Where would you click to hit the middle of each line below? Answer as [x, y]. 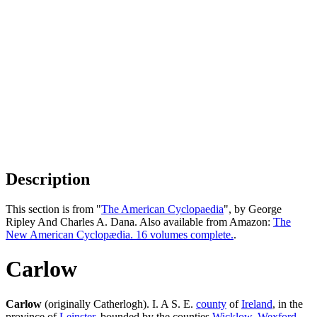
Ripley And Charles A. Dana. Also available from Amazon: [139, 221]
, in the [288, 304]
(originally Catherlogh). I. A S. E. [119, 304]
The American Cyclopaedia [162, 209]
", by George [253, 209]
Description [48, 179]
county [211, 304]
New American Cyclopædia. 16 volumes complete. [120, 234]
